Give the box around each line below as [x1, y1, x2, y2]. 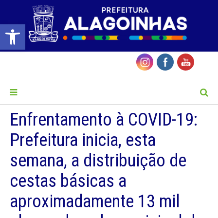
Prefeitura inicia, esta [10, 130, 156, 151]
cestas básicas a [10, 171, 127, 192]
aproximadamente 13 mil [10, 191, 180, 212]
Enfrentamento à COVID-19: [10, 109, 198, 130]
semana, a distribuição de [10, 150, 186, 171]
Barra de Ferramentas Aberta [4, 20, 51, 37]
